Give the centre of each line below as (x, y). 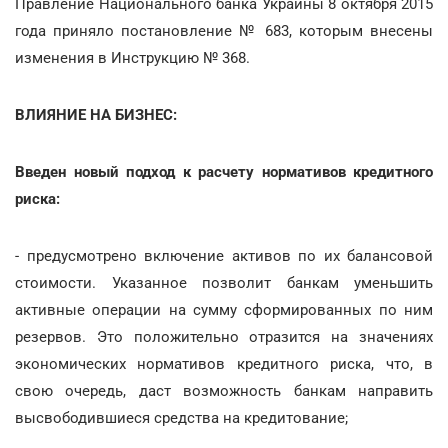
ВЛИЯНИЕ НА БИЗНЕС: (96, 114)
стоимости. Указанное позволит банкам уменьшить (224, 282)
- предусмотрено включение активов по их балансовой (224, 255)
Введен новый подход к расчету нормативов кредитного (224, 171)
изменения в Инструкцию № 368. (132, 57)
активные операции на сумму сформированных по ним (224, 309)
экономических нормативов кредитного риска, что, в (224, 363)
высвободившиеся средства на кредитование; (181, 417)
